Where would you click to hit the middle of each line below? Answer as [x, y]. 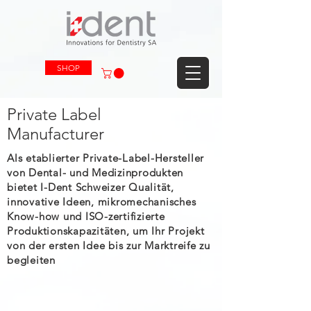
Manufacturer [56, 133]
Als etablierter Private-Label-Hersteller [106, 158]
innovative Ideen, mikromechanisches [102, 201]
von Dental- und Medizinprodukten [95, 172]
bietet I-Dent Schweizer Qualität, [91, 187]
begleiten [31, 260]
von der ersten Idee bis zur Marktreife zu [109, 245]
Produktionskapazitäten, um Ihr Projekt [106, 230]
